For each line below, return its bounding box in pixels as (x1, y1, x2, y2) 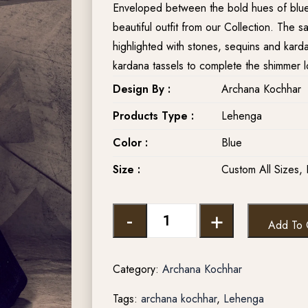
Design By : (112, 81, 170, 97)
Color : (112, 135, 148, 151)
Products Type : (112, 108, 194, 124)
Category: (112, 261, 162, 277)
